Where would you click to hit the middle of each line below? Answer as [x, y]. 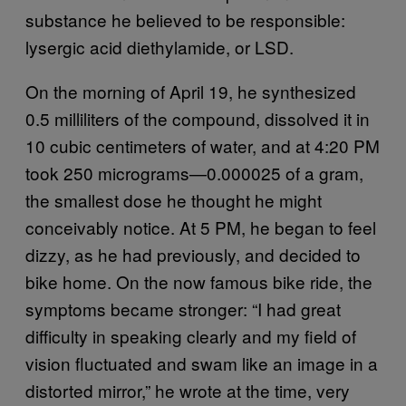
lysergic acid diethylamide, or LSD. [159, 47]
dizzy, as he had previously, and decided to [193, 255]
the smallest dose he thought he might [174, 200]
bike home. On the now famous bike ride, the [199, 282]
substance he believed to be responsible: [185, 20]
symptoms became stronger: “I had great [183, 309]
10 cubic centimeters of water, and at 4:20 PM [203, 146]
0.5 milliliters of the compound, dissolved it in [198, 119]
